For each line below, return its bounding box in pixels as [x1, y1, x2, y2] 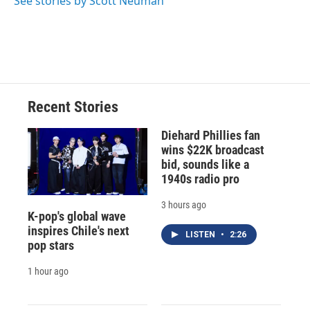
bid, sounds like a [161, 157, 249, 172]
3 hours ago [161, 199, 206, 211]
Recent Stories [28, 98, 118, 116]
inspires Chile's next [28, 223, 129, 238]
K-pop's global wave [28, 208, 126, 224]
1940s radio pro [161, 172, 239, 187]
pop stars [28, 237, 74, 253]
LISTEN [185, 230, 217, 240]
